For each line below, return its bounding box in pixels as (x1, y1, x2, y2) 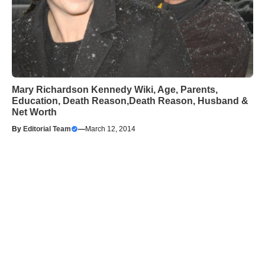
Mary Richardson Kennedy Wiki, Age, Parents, (12, 84, 218, 95)
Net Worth (12, 106, 57, 117)
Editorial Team (23, 124, 71, 133)
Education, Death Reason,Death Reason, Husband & (12, 95, 248, 106)
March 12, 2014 (85, 124, 135, 133)
